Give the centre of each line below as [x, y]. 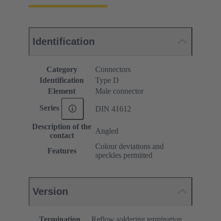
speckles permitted [124, 155]
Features [62, 150]
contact [62, 135]
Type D [107, 80]
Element [62, 91]
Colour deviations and [129, 146]
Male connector [119, 91]
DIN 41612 [113, 109]
